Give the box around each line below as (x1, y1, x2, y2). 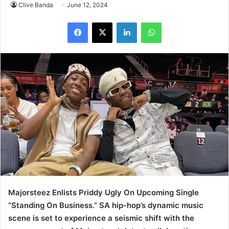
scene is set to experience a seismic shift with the (8, 213, 194, 223)
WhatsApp (161, 18, 194, 26)
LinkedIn (136, 18, 163, 26)
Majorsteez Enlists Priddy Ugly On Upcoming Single (8, 188, 199, 198)
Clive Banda (18, 1, 53, 9)
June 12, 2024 (67, 1, 108, 9)
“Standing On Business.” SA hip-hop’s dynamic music (8, 200, 203, 211)
